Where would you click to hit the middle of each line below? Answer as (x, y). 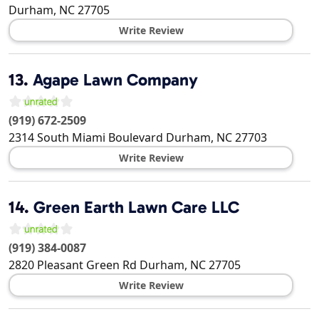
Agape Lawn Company (115, 80)
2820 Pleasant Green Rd (73, 265)
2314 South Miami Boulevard (86, 138)
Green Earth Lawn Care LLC (136, 208)
